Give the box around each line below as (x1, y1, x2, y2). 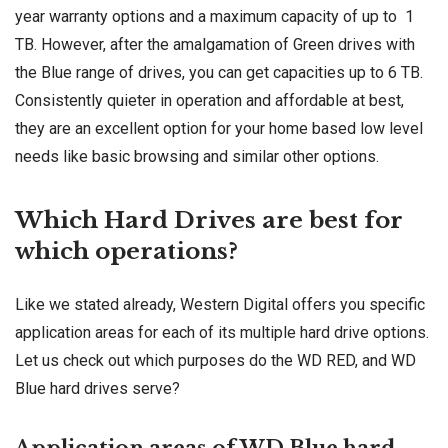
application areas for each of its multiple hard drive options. (15, 323, 429, 343)
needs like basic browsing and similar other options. (15, 147, 379, 167)
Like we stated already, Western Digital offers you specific (15, 295, 425, 315)
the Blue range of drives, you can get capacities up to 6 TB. (15, 63, 423, 83)
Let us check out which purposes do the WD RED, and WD (15, 351, 416, 371)
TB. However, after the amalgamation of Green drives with (15, 35, 415, 55)
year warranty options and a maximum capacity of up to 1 (15, 7, 414, 27)
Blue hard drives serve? (15, 379, 180, 399)
